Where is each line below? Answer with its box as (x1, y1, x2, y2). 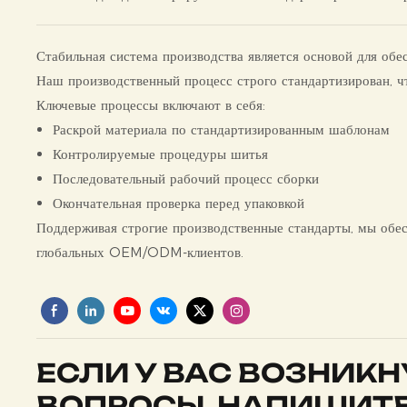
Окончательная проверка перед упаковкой (53, 194, 305, 213)
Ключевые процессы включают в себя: (36, 96, 266, 114)
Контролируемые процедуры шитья (53, 145, 269, 164)
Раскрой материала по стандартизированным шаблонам (53, 121, 391, 139)
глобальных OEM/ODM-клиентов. (36, 243, 244, 262)
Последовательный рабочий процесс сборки (53, 170, 320, 188)
